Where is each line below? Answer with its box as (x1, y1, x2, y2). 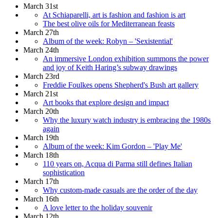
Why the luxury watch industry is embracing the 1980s (43, 115, 211, 124)
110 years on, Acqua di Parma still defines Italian (43, 159, 192, 168)
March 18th (23, 150, 59, 159)
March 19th (23, 133, 59, 142)
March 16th (23, 194, 59, 203)
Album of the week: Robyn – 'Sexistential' (43, 36, 173, 45)
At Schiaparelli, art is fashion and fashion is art (43, 10, 185, 19)
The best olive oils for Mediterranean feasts (43, 19, 175, 28)
